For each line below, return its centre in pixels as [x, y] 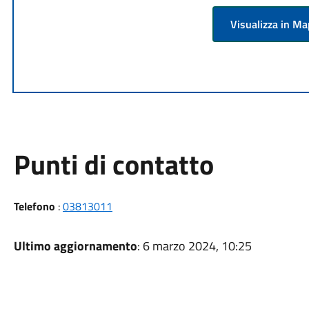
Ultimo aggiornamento [75, 246]
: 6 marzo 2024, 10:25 [194, 246]
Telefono [34, 206]
